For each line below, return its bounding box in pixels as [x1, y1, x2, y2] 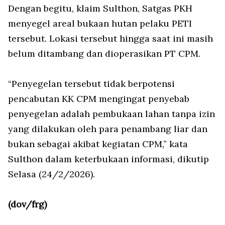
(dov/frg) [8, 198, 47, 210]
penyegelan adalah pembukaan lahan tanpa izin [8, 108, 215, 120]
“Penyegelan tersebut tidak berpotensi [8, 78, 175, 89]
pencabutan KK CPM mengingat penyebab [8, 93, 189, 104]
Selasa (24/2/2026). [8, 168, 95, 180]
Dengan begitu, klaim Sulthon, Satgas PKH [8, 3, 192, 14]
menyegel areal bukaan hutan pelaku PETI [8, 18, 192, 29]
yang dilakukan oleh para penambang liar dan [8, 123, 207, 135]
